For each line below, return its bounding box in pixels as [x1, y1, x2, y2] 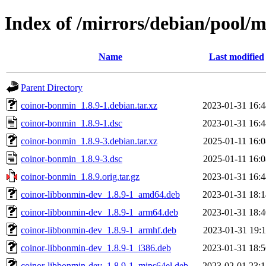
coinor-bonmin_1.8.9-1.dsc [21, 118, 122, 128]
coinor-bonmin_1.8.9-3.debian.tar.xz [21, 135, 157, 146]
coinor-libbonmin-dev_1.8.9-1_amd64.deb [21, 189, 180, 199]
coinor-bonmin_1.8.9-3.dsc [21, 153, 122, 164]
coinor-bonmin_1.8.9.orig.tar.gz [21, 171, 140, 182]
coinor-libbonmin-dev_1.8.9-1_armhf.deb [21, 224, 176, 235]
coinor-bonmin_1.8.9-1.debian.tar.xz [21, 100, 157, 110]
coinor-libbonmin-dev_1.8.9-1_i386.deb [21, 242, 171, 253]
